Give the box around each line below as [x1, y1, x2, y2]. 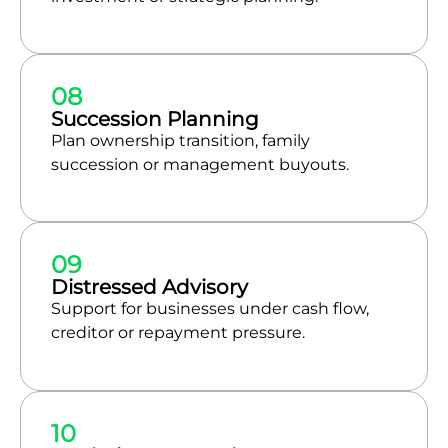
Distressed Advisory [51, 275, 248, 300]
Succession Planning [51, 106, 259, 131]
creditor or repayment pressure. [51, 323, 305, 343]
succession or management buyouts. [51, 154, 349, 174]
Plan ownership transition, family [51, 130, 310, 150]
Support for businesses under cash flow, [51, 299, 369, 319]
